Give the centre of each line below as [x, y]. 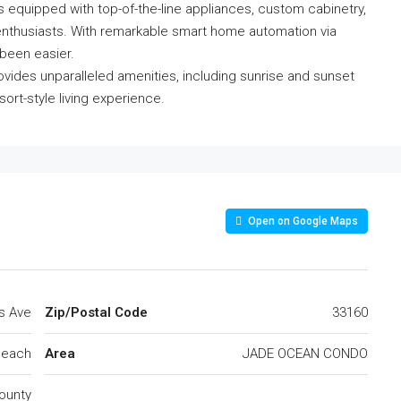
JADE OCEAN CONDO [305, 354]
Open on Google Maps [302, 221]
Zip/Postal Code [96, 312]
